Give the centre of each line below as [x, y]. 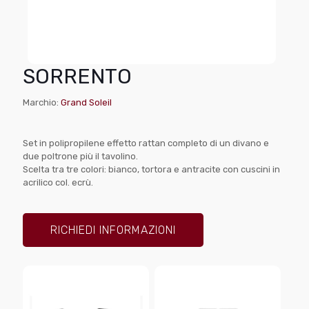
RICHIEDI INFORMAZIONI [113, 230]
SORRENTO [77, 76]
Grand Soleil [86, 102]
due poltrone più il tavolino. [80, 156]
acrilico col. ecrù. [58, 182]
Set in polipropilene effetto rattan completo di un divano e [146, 143]
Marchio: [42, 102]
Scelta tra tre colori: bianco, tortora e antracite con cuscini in [151, 169]
